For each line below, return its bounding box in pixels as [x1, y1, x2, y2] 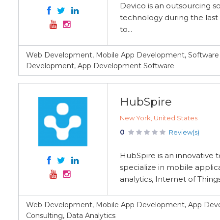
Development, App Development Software [26, 61, 174, 70]
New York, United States [120, 114, 197, 122]
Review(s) [169, 128, 199, 136]
